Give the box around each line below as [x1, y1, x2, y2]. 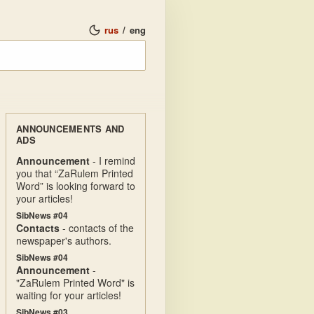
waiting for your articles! [16, 288, 121, 302]
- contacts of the [60, 221, 134, 235]
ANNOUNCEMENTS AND [16, 122, 125, 135]
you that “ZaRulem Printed [16, 166, 133, 180]
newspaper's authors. [16, 233, 111, 247]
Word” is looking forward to [16, 179, 135, 193]
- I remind [90, 153, 135, 168]
